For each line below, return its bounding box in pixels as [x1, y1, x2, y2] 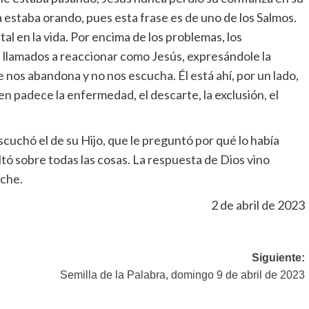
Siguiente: [251, 252, 305, 264]
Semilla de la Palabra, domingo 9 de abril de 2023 [59, 269, 305, 281]
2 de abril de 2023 [210, 197, 305, 213]
